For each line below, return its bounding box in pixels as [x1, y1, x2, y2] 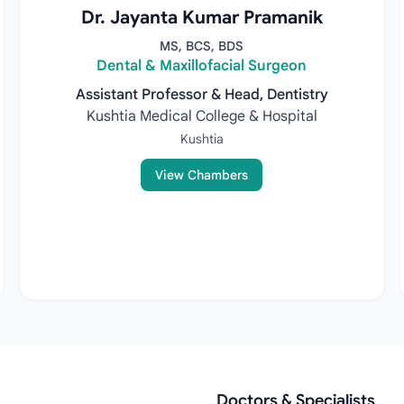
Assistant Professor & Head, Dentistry [75, 86, 328, 104]
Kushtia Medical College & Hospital [86, 107, 317, 125]
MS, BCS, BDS [160, 38, 244, 54]
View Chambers [155, 167, 249, 183]
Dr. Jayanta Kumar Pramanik [80, 6, 323, 29]
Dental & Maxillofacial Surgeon [96, 57, 308, 75]
